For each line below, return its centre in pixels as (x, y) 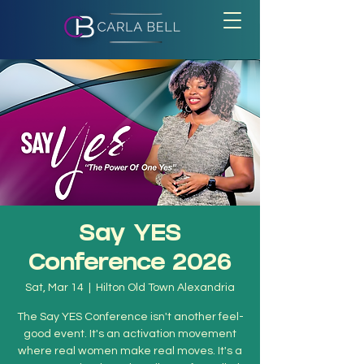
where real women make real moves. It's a (130, 351)
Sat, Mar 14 (54, 288)
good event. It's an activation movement (130, 334)
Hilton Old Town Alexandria (165, 288)
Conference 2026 (130, 265)
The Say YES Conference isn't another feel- (130, 317)
